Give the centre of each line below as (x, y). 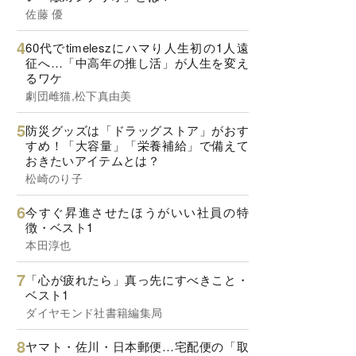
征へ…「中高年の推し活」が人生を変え (137, 63)
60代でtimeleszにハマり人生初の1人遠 (137, 48)
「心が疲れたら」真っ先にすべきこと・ (137, 279)
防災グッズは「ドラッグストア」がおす (137, 130)
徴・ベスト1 (60, 227)
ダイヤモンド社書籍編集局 (94, 312)
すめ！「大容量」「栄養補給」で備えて (137, 145)
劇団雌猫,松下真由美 (79, 96)
